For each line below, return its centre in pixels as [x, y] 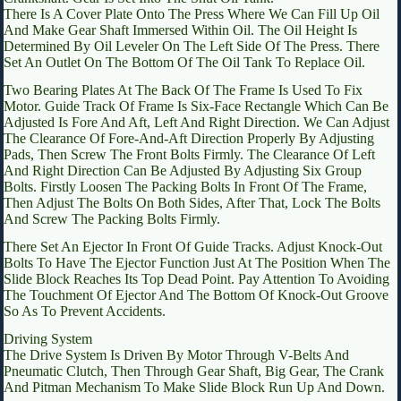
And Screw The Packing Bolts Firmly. [112, 219]
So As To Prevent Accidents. [85, 311]
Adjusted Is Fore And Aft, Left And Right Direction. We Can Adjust [196, 123]
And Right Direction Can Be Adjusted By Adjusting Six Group [183, 171]
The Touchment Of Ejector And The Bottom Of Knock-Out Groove [196, 294]
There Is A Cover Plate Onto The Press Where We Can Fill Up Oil [192, 14]
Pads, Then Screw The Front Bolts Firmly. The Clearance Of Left [189, 155]
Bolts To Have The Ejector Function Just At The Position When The [197, 262]
